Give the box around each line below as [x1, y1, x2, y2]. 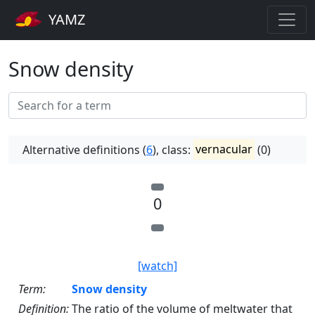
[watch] [138, 257, 177, 274]
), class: [153, 141, 193, 157]
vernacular [195, 141, 253, 157]
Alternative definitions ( [22, 141, 146, 157]
